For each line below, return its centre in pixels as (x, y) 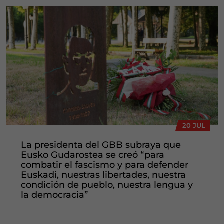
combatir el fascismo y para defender (105, 165)
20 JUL (194, 126)
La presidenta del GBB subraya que (101, 145)
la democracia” (54, 195)
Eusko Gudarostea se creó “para (93, 155)
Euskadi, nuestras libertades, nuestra (103, 175)
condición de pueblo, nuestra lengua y (107, 185)
